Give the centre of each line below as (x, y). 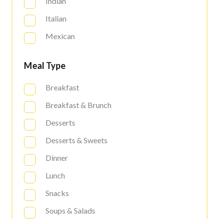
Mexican (60, 36)
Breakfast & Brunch (78, 105)
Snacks (57, 193)
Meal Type (45, 65)
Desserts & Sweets (77, 140)
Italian (56, 18)
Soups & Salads (70, 210)
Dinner (57, 157)
